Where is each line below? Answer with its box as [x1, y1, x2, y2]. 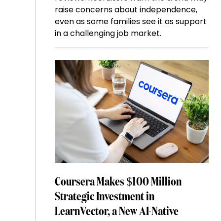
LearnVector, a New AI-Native [54, 205, 179, 218]
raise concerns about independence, [54, 3, 197, 15]
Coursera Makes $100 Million [54, 176, 182, 188]
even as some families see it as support [54, 15, 207, 27]
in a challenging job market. [54, 27, 161, 39]
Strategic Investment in [54, 190, 154, 203]
